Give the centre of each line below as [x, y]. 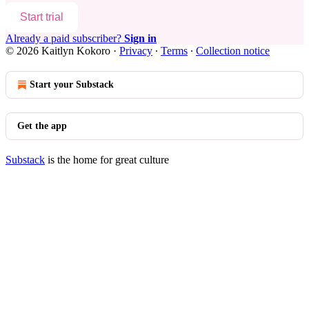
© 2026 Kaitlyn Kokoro [58, 50]
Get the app [42, 126]
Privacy [136, 50]
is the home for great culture [107, 159]
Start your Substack [72, 84]
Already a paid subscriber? [65, 38]
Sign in [140, 38]
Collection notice [233, 50]
